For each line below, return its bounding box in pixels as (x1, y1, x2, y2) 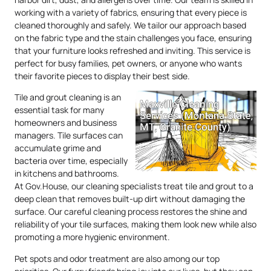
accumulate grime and (15, 142, 101, 154)
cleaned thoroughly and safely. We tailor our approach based (15, 19, 246, 31)
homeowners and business (15, 117, 117, 129)
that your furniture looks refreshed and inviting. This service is (15, 44, 250, 56)
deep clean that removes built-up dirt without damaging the (15, 193, 245, 205)
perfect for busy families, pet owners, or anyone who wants (15, 57, 242, 69)
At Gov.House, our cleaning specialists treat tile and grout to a (15, 180, 253, 192)
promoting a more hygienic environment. (15, 231, 170, 243)
